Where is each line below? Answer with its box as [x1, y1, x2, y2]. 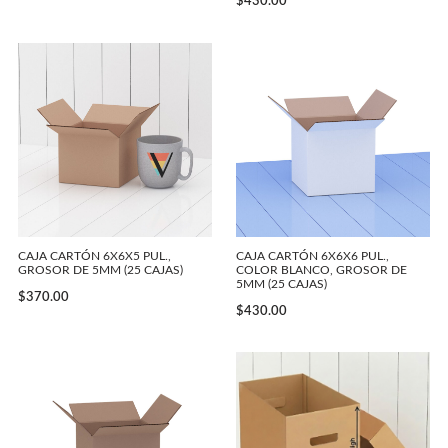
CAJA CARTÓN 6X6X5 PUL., [18, 249, 171, 262]
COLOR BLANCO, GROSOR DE [236, 263, 407, 276]
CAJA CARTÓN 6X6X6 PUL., [236, 249, 389, 262]
